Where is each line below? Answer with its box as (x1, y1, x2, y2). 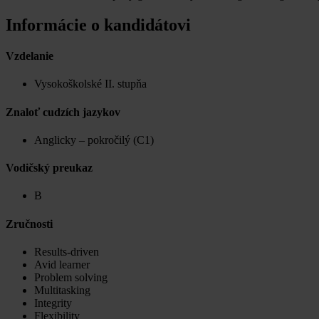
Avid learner (34, 258, 90, 271)
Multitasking (34, 283, 90, 296)
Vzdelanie (6, 50, 53, 63)
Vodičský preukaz (6, 162, 93, 174)
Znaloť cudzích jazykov (6, 105, 120, 118)
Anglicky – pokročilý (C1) (34, 133, 154, 146)
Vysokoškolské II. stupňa (34, 78, 147, 90)
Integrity (34, 296, 72, 309)
